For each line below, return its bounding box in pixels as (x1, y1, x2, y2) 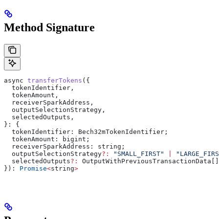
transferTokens (23, 76, 82, 84)
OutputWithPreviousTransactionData (78, 157, 211, 165)
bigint (63, 135, 86, 143)
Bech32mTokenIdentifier (74, 128, 164, 135)
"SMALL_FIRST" (109, 150, 164, 157)
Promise (20, 164, 47, 172)
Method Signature (4, 21, 95, 34)
